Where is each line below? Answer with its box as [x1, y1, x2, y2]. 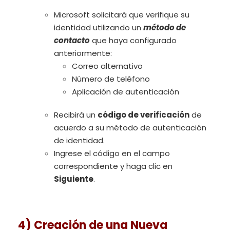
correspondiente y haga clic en [54, 161, 172, 172]
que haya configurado [90, 35, 177, 46]
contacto [54, 35, 90, 46]
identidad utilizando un [54, 22, 143, 33]
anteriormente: [54, 48, 112, 59]
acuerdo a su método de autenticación [54, 122, 206, 133]
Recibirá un [54, 109, 98, 121]
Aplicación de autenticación [72, 86, 179, 98]
